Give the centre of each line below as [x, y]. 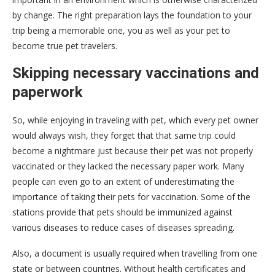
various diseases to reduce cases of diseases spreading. [123, 227]
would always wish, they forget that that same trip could [124, 135]
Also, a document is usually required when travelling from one [135, 253]
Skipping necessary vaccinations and [136, 73]
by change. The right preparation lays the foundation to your [132, 15]
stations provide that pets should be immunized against [122, 212]
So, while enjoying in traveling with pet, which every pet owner [135, 120]
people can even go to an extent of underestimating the [123, 181]
